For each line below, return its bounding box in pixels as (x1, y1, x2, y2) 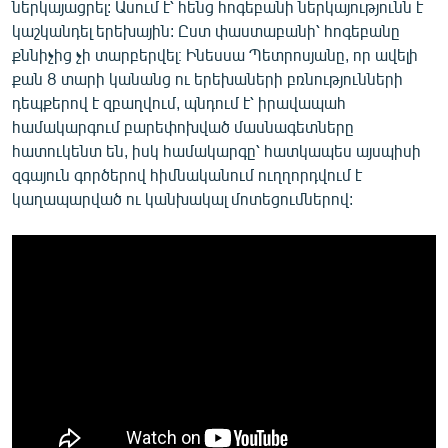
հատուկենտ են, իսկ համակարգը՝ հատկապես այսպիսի (12, 140, 421, 160)
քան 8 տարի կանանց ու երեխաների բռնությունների (12, 68, 403, 88)
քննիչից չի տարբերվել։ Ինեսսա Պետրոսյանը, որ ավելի (12, 44, 418, 64)
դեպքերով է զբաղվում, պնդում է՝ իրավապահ (12, 92, 346, 112)
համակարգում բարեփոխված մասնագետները (12, 116, 354, 136)
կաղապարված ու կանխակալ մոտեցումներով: (12, 188, 353, 208)
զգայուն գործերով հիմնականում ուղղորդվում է (12, 164, 362, 184)
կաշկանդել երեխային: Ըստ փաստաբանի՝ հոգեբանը (12, 20, 400, 40)
